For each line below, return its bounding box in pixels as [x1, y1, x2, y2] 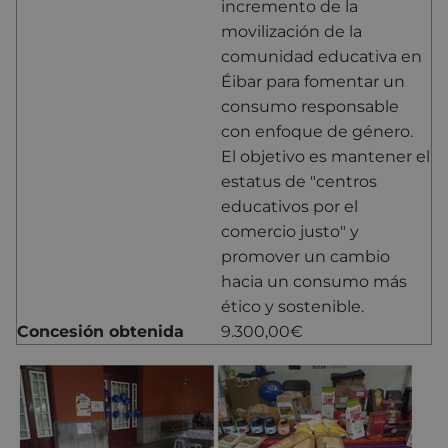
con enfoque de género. [221, 121, 413, 141]
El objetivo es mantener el [221, 146, 430, 166]
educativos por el [221, 196, 358, 216]
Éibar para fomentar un [221, 71, 405, 91]
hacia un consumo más [221, 271, 407, 291]
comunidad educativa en [221, 46, 422, 66]
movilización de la [221, 21, 362, 41]
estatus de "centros [221, 171, 377, 191]
